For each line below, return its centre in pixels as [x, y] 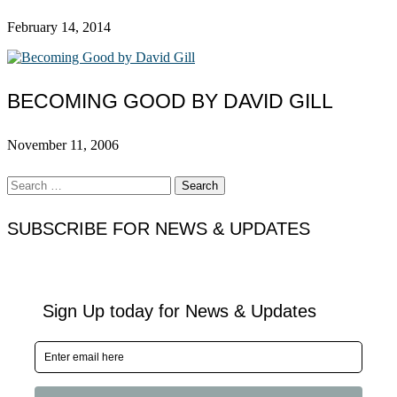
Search [25, 183]
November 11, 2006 [63, 144]
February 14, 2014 [59, 27]
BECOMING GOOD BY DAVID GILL [170, 101]
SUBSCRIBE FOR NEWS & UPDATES [159, 228]
